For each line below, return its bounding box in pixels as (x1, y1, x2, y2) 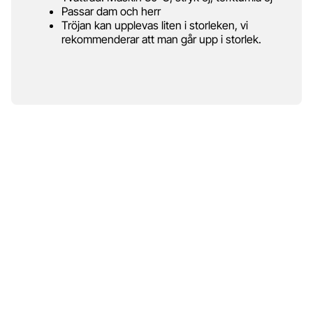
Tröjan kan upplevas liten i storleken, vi (61, 17, 248, 32)
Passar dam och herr (61, 3, 161, 18)
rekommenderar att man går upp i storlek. (61, 31, 264, 46)
